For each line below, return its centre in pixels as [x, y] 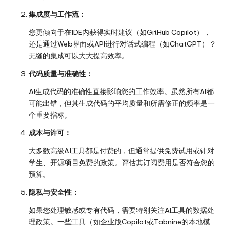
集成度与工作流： [57, 14]
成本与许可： [50, 133]
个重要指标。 [50, 115]
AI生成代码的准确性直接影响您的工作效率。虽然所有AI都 [121, 91]
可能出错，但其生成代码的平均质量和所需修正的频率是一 [122, 103]
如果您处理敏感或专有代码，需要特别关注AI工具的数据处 [121, 210]
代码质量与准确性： [61, 73]
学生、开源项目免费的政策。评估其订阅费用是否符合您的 [122, 162]
